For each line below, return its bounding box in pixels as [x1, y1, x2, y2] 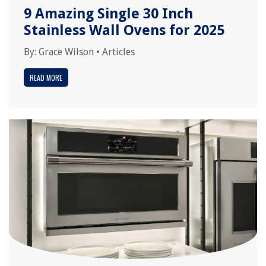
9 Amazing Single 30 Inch [24, 5, 193, 22]
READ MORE [30, 72, 62, 83]
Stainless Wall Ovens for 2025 [24, 22, 224, 39]
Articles [102, 46, 135, 58]
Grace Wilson [39, 46, 94, 58]
